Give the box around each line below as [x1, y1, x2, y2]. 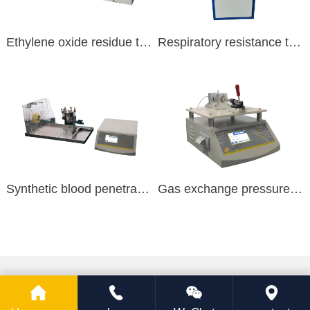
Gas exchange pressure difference [290, 182, 303, 197]
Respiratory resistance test [289, 35, 302, 49]
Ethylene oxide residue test [138, 35, 152, 49]
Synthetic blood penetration [136, 182, 149, 197]
